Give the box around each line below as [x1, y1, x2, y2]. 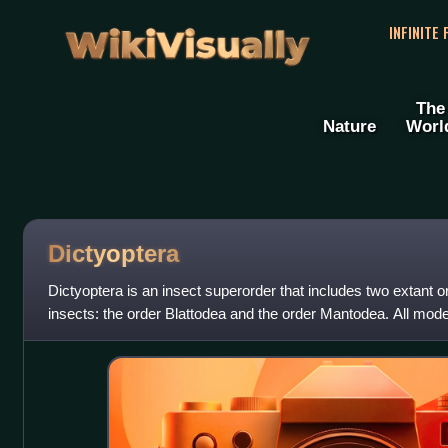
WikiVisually [58, 11, 316, 66]
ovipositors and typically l [47, 328, 211, 346]
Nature [323, 116, 376, 137]
